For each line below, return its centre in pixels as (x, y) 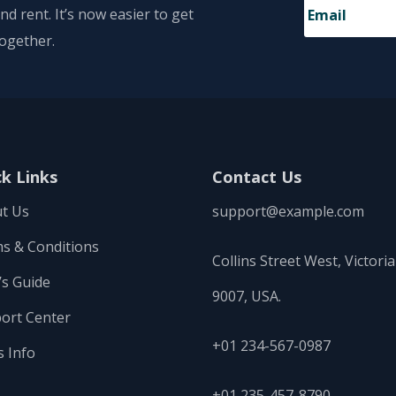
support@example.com (289, 211)
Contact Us (257, 176)
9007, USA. (247, 296)
